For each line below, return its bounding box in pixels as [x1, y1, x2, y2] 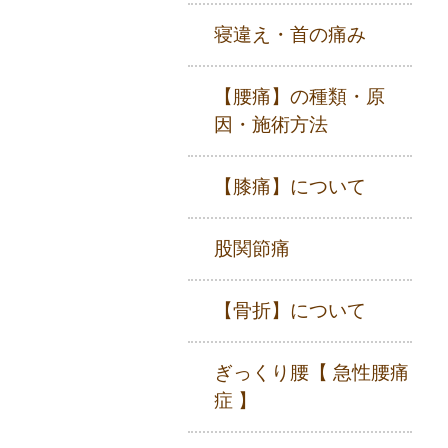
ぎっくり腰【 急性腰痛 [214, 362, 409, 383]
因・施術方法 [214, 114, 328, 135]
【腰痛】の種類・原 [214, 86, 385, 107]
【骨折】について [214, 300, 366, 321]
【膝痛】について [214, 176, 366, 197]
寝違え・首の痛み [214, 24, 366, 45]
